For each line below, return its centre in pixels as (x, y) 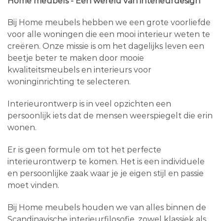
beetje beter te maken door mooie (76, 58)
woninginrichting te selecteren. (69, 82)
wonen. (22, 128)
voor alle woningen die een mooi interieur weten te (109, 35)
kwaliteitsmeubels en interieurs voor (79, 70)
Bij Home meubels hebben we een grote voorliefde (109, 23)
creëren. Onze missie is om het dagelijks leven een (106, 46)
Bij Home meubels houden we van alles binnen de (107, 207)
